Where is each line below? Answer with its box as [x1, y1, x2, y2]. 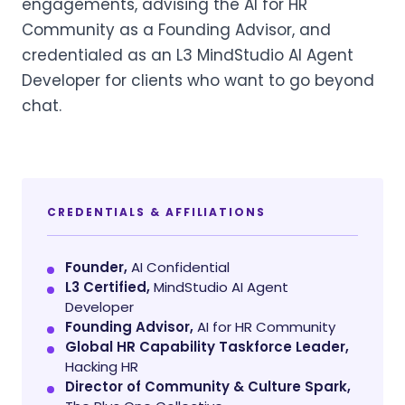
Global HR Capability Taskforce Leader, [65, 337, 349, 356]
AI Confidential [127, 258, 230, 277]
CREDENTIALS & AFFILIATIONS [47, 204, 266, 220]
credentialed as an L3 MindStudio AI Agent [22, 44, 353, 66]
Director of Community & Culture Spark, [65, 377, 351, 396]
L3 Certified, [65, 278, 150, 297]
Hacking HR [65, 357, 138, 376]
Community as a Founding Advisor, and [22, 19, 331, 41]
